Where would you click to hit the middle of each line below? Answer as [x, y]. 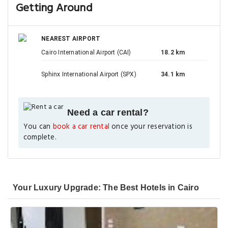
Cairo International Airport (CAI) [86, 52]
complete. [40, 138]
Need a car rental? [108, 112]
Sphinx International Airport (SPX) [89, 74]
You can [38, 127]
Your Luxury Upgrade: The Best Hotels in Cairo [106, 188]
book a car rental [81, 127]
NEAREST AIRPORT [71, 39]
